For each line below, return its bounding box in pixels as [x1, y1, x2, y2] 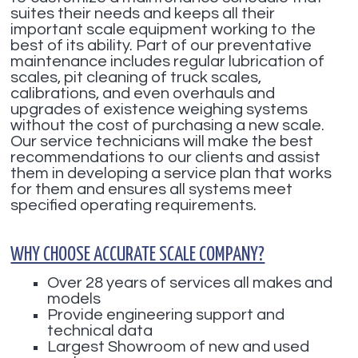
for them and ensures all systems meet [10, 181, 293, 197]
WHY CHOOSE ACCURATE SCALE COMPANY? [10, 245, 265, 265]
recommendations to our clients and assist [10, 149, 321, 165]
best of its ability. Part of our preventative [10, 38, 312, 54]
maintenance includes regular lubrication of [10, 54, 325, 70]
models [47, 291, 101, 307]
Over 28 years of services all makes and [47, 275, 333, 291]
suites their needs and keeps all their [10, 6, 276, 22]
